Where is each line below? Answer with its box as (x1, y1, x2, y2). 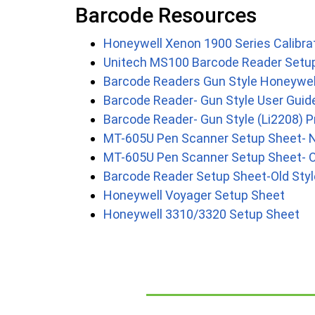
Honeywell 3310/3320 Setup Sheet (103, 207, 300, 222)
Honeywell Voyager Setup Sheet (103, 188, 285, 203)
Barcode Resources (75, 3, 257, 28)
